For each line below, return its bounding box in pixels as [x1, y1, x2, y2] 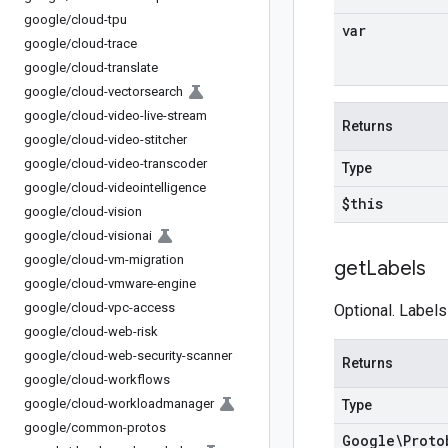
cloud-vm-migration [71, 252, 184, 267]
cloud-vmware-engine [71, 276, 196, 291]
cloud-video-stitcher [71, 132, 187, 147]
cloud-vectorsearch [71, 84, 183, 99]
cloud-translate [71, 60, 158, 75]
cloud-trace [71, 36, 137, 51]
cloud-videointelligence [71, 180, 206, 195]
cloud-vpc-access [71, 300, 175, 315]
